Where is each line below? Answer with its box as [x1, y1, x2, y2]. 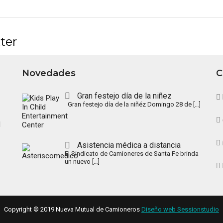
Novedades [22, 67, 76, 79]
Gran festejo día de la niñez [77, 91, 172, 101]
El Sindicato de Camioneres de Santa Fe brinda [65, 150, 199, 158]
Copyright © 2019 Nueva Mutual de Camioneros [4, 205, 141, 213]
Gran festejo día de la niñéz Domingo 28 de [65, 100, 194, 108]
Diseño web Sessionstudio [141, 205, 219, 213]
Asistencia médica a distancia [77, 140, 181, 150]
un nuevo [65, 158, 93, 166]
